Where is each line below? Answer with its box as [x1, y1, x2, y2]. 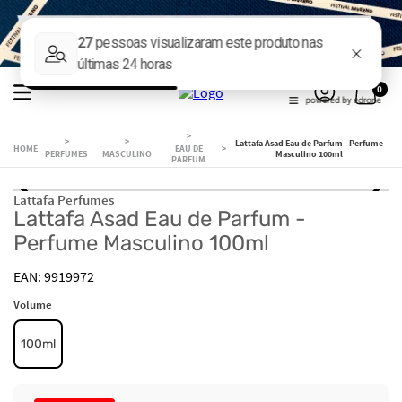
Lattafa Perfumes [13, 190, 114, 208]
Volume [13, 296, 52, 312]
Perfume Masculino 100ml [13, 230, 269, 256]
